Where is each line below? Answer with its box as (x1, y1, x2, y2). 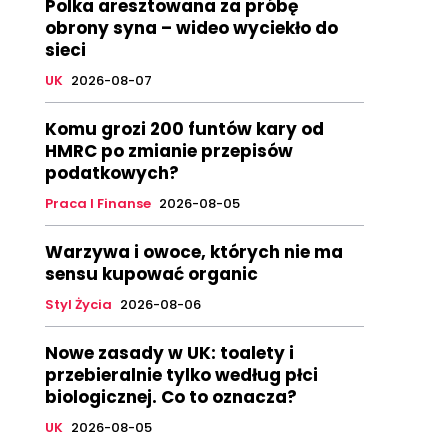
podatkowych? (44, 161, 179, 186)
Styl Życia (44, 295, 112, 315)
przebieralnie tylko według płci (44, 363, 318, 388)
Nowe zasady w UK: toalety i (44, 341, 294, 366)
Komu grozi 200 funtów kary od (44, 117, 324, 142)
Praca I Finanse (44, 194, 151, 214)
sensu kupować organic (44, 262, 258, 287)
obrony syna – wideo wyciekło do (44, 16, 338, 41)
